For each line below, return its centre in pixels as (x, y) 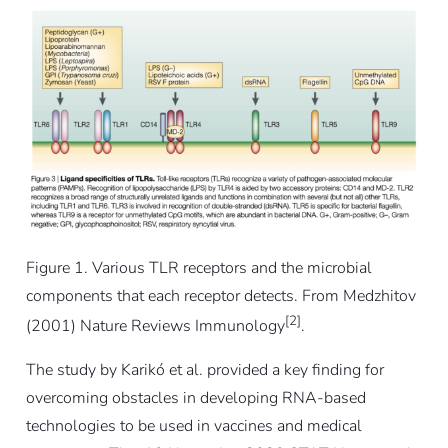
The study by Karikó (97, 370)
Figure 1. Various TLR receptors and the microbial (198, 267)
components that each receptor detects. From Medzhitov (220, 295)
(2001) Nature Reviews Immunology (155, 326)
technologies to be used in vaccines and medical (193, 426)
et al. (185, 370)
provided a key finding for (293, 370)
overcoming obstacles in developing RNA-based (195, 398)
